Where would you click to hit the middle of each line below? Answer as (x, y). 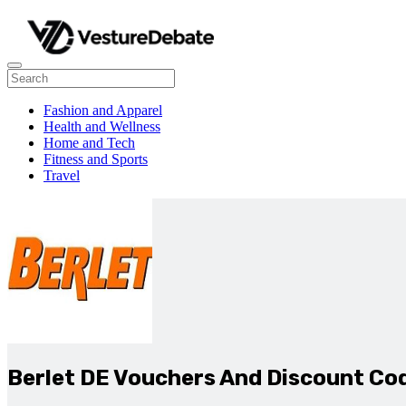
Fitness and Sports (96, 159)
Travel (62, 175)
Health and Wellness (102, 126)
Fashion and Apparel (103, 110)
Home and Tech (89, 143)
